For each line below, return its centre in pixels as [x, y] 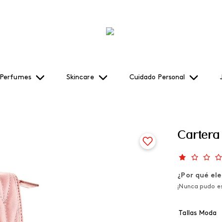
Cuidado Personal [157, 78]
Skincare [80, 78]
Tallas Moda [198, 213]
